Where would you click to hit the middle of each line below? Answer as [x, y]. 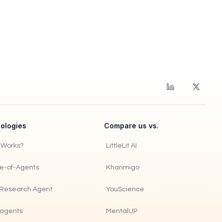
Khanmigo [123, 167]
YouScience [125, 189]
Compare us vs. [131, 126]
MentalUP [122, 211]
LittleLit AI [121, 146]
